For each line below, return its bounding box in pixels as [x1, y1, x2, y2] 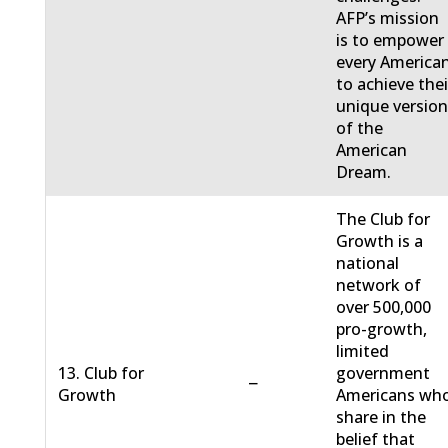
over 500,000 [336, 296, 432, 319]
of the [336, 117, 384, 140]
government [336, 362, 431, 385]
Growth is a [336, 230, 424, 253]
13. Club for [58, 362, 145, 385]
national [336, 252, 400, 275]
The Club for [336, 208, 431, 231]
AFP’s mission [336, 7, 440, 30]
